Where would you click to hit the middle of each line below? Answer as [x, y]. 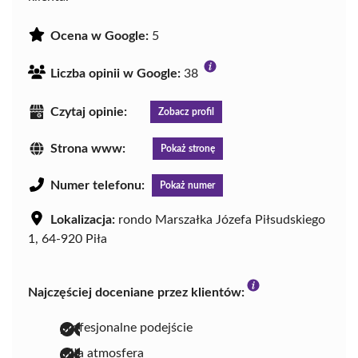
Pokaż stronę [188, 149]
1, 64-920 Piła [68, 239]
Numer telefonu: [97, 185]
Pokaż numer [187, 185]
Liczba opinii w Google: [115, 74]
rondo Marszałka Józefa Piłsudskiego [220, 219]
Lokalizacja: [83, 219]
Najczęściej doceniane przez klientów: [136, 292]
